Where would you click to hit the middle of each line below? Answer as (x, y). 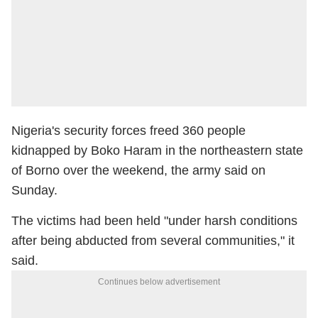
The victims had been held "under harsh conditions (154, 221)
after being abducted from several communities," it (153, 241)
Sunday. (34, 190)
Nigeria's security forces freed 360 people (128, 131)
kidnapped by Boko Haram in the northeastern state (157, 150)
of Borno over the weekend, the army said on (138, 170)
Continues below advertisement (159, 282)
